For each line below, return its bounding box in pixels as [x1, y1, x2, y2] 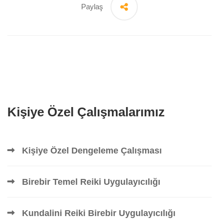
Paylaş [81, 2, 103, 11]
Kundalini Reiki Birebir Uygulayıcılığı [22, 208, 175, 218]
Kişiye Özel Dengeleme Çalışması [22, 145, 162, 155]
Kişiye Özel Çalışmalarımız [7, 104, 165, 119]
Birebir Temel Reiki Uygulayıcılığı [22, 176, 160, 187]
